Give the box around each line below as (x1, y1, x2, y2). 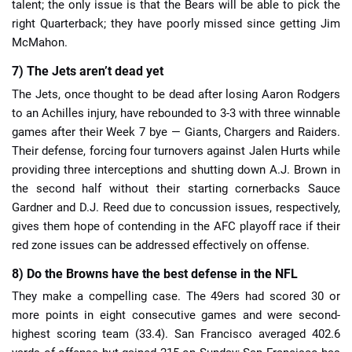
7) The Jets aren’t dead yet (12, 64, 163, 79)
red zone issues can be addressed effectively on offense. (12, 237, 310, 252)
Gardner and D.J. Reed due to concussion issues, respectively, (12, 200, 340, 214)
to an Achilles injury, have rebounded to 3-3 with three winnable (12, 105, 340, 120)
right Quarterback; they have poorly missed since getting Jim (12, 16, 340, 31)
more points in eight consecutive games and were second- (12, 308, 340, 323)
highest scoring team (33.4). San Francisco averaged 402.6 (12, 327, 340, 342)
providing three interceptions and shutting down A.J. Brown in (12, 162, 340, 177)
